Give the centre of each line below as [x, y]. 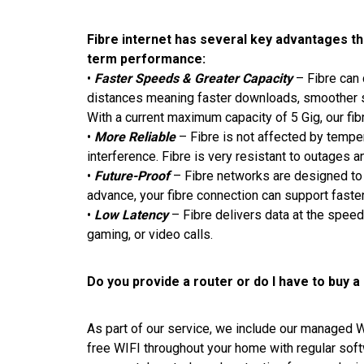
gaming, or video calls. [150, 234]
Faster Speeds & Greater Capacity [193, 78]
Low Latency [131, 214]
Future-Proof [132, 175]
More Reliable [135, 136]
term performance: [146, 58]
